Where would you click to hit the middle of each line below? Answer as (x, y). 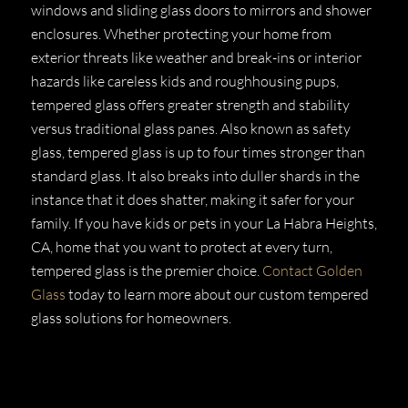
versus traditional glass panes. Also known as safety (191, 129)
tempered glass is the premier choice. (147, 271)
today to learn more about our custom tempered (217, 295)
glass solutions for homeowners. (131, 318)
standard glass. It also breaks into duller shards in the (195, 176)
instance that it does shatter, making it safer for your (193, 200)
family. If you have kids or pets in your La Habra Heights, (204, 224)
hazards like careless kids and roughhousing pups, (185, 82)
